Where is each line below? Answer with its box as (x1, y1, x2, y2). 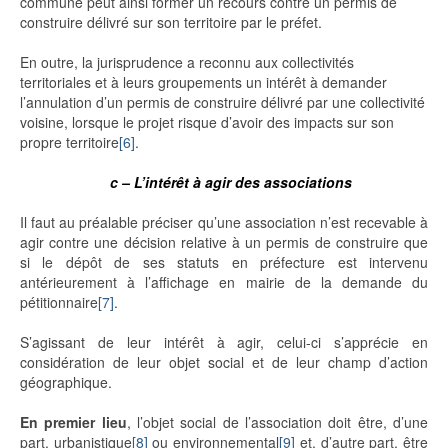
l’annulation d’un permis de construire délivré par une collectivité (20, 92, 425, 113)
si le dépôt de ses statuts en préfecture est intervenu (20, 252, 428, 273)
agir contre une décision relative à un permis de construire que (20, 232, 428, 253)
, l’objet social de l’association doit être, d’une (126, 412, 429, 433)
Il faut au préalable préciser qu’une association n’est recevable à (20, 212, 428, 233)
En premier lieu (20, 412, 127, 433)
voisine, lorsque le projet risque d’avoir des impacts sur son (20, 112, 394, 133)
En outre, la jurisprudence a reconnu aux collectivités (20, 52, 354, 73)
